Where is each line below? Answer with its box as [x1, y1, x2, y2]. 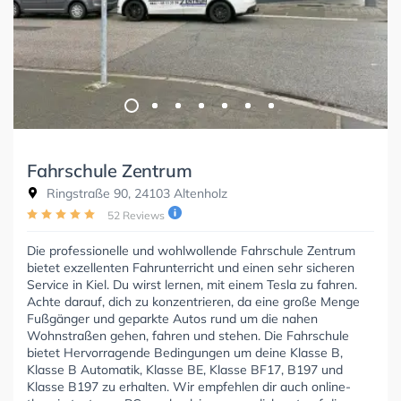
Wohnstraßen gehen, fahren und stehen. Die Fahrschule [27, 328, 349, 345]
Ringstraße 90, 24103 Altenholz [43, 185, 227, 202]
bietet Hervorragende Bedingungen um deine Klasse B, [27, 345, 343, 362]
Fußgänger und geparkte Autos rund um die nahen [27, 311, 318, 328]
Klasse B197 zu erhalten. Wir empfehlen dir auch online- [27, 379, 351, 396]
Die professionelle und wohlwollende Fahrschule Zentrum [27, 243, 355, 260]
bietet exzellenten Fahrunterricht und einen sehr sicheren [27, 260, 354, 277]
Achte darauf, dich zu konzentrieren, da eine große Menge [27, 294, 360, 311]
